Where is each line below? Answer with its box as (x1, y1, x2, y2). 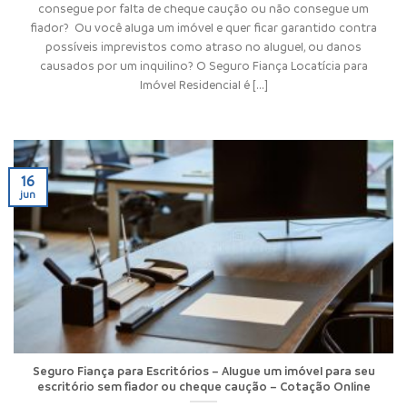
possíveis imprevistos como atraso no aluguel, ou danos (45, 38, 362, 54)
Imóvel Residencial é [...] (139, 76, 268, 92)
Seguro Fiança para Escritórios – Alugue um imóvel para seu (32, 363, 375, 379)
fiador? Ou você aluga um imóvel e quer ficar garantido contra (30, 19, 377, 35)
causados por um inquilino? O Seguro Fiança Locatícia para (39, 57, 368, 73)
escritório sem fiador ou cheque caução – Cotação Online (36, 379, 371, 394)
